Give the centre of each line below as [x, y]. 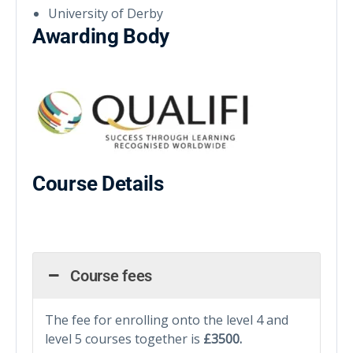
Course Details [98, 184]
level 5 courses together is [124, 339]
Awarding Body [101, 37]
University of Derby [106, 14]
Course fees [111, 276]
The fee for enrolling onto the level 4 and [167, 320]
